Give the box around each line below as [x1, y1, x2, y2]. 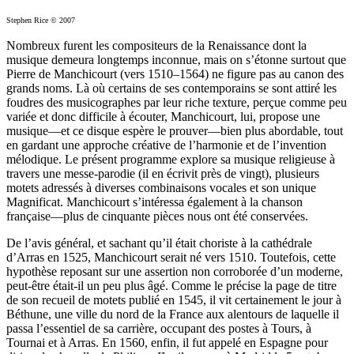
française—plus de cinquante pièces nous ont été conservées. [6, 209, 308, 223]
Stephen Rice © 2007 [6, 16, 75, 24]
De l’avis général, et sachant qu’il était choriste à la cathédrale [6, 236, 312, 250]
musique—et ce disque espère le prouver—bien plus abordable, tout [6, 124, 343, 137]
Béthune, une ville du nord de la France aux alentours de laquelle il [6, 307, 339, 321]
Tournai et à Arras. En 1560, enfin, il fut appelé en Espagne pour [6, 336, 328, 349]
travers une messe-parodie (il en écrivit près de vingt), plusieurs [6, 167, 319, 180]
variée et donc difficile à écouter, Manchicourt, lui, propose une [6, 110, 320, 123]
